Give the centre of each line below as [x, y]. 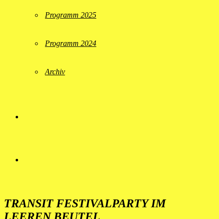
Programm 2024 [71, 43]
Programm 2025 [71, 15]
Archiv [55, 72]
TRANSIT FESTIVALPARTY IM [85, 203]
